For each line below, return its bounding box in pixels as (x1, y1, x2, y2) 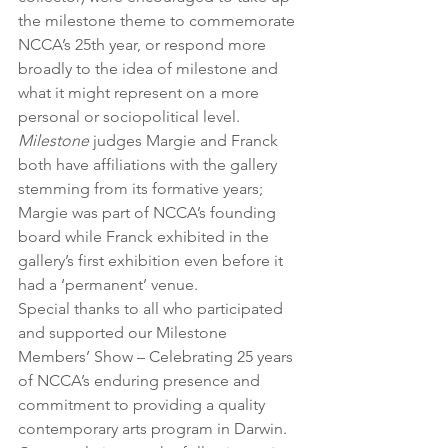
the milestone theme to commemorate (18, 11, 299, 31)
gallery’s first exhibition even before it (18, 251, 287, 271)
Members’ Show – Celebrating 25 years (18, 347, 297, 367)
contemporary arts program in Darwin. (18, 419, 287, 439)
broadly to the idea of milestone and (18, 59, 282, 79)
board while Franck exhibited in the (18, 227, 273, 247)
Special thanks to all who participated (18, 299, 287, 319)
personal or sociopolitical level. (18, 107, 240, 127)
